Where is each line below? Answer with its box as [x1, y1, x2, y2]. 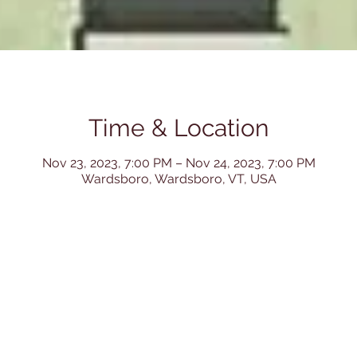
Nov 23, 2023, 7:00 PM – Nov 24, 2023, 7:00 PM [41, 155, 316, 171]
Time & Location [88, 114, 269, 143]
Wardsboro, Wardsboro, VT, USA [80, 171, 277, 187]
